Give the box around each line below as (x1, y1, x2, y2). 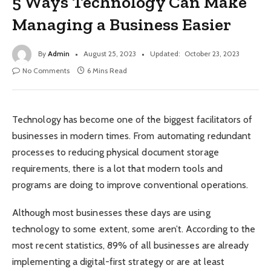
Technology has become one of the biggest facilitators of (12, 113, 253, 125)
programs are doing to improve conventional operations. (12, 178, 249, 191)
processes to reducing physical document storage (12, 146, 219, 158)
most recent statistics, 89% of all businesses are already (12, 239, 249, 251)
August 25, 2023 (83, 48, 136, 58)
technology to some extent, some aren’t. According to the (12, 223, 256, 235)
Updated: (150, 48, 180, 58)
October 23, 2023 (184, 48, 240, 58)
